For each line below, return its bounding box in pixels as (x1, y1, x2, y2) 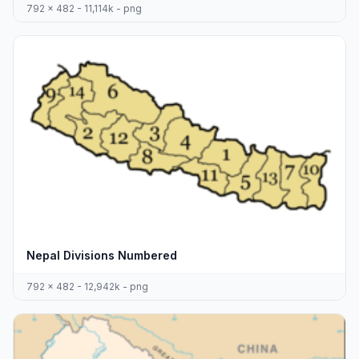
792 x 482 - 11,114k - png (26, 2, 142, 15)
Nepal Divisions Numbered (26, 248, 177, 263)
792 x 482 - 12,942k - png (26, 280, 148, 293)
